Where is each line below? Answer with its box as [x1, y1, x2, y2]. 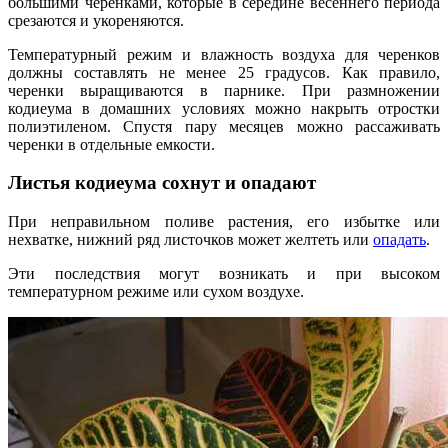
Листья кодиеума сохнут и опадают [8, 172, 316, 194]
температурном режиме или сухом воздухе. [8, 282, 304, 300]
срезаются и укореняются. [8, 11, 184, 29]
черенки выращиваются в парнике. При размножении [8, 81, 440, 99]
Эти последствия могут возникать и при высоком [8, 264, 440, 282]
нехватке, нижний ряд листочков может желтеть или [8, 230, 373, 248]
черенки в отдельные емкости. [8, 135, 215, 153]
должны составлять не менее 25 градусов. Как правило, [8, 63, 440, 81]
